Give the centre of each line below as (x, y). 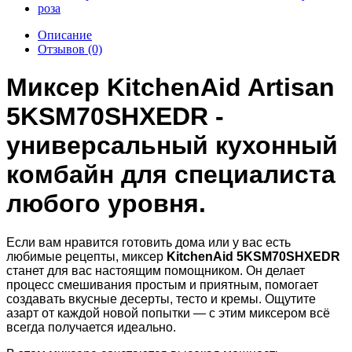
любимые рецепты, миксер (86, 256)
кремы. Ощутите (268, 299)
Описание (65, 35)
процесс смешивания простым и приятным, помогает (162, 284)
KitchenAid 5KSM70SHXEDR (253, 256)
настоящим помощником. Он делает (200, 270)
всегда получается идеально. (91, 327)
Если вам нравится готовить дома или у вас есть (148, 242)
